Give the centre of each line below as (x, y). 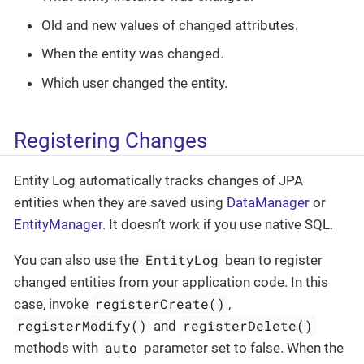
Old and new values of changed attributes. (170, 25)
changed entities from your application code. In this (171, 282)
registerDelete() (248, 326)
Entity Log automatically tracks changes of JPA (158, 181)
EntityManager (58, 225)
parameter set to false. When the (243, 348)
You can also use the (78, 260)
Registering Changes (110, 140)
